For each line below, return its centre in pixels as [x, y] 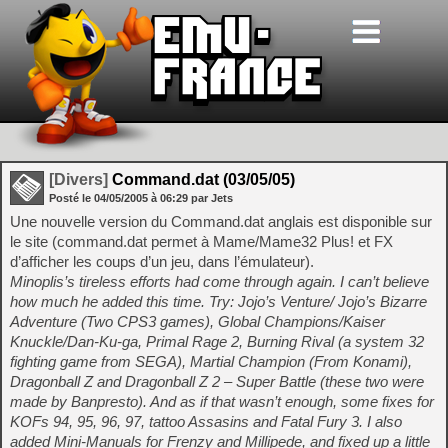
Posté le [71, 198]
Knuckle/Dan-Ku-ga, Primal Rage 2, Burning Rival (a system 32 [217, 341]
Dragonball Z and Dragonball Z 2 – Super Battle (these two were [217, 381]
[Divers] [78, 179]
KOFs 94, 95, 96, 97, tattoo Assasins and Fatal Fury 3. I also [206, 421]
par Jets [212, 198]
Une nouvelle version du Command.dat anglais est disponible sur [221, 221]
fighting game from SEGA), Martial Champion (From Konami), [211, 361]
